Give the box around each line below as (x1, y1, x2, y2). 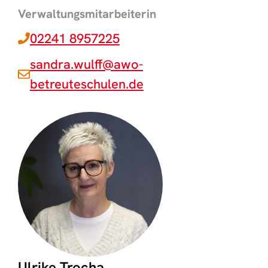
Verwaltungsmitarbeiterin (18, 5, 156, 22)
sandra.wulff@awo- (30, 55, 143, 73)
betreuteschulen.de (30, 75, 144, 93)
